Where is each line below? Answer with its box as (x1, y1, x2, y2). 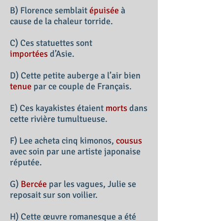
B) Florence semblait (10, 5, 89, 16)
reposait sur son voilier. (10, 189, 98, 200)
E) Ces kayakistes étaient (10, 103, 106, 113)
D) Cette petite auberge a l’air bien (10, 70, 141, 81)
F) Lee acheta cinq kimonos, (10, 135, 116, 146)
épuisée (89, 5, 119, 16)
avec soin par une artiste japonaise (10, 146, 141, 157)
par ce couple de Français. (32, 81, 132, 92)
